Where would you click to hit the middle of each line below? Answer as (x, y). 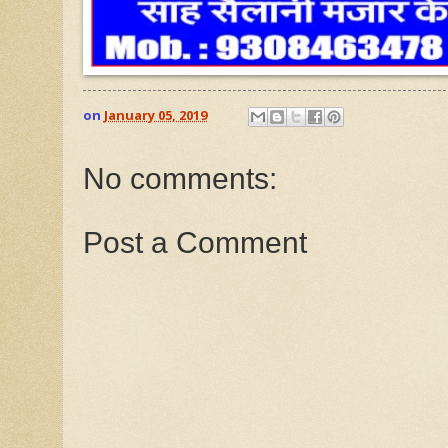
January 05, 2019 (155, 115)
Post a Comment (195, 243)
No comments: (180, 179)
